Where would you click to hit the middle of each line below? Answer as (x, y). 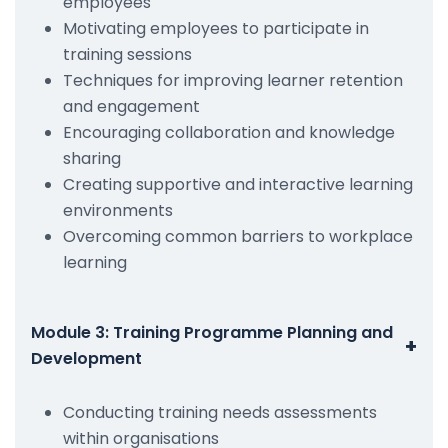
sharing (92, 158)
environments (118, 210)
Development (86, 358)
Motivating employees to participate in (216, 28)
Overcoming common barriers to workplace (238, 236)
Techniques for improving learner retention (233, 80)
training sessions (127, 54)
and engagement (131, 106)
